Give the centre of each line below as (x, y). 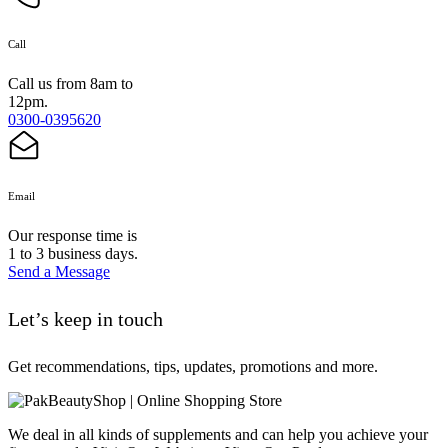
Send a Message (59, 272)
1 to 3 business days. (73, 254)
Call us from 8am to (70, 84)
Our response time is (72, 236)
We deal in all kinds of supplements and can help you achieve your (218, 434)
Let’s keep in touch (85, 318)
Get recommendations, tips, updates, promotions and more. (193, 366)
